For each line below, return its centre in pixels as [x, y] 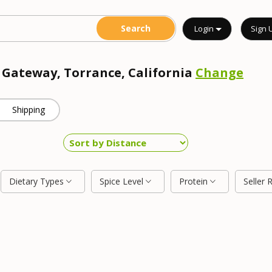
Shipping [29, 110]
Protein [195, 181]
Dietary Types [38, 181]
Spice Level [123, 181]
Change [219, 73]
